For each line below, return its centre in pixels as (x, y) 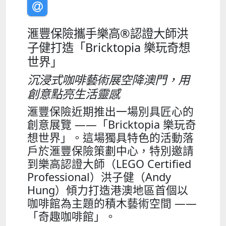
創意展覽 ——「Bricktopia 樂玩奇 (112, 125)
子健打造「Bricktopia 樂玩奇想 (109, 48)
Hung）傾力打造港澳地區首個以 (108, 190)
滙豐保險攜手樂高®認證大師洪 (108, 34)
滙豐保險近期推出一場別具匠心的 (110, 111)
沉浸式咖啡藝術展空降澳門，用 (108, 80)
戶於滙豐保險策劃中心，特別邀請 (110, 151)
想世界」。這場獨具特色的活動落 (110, 138)
